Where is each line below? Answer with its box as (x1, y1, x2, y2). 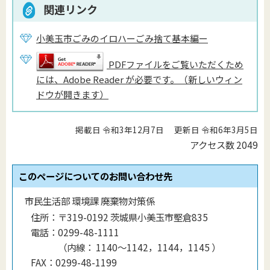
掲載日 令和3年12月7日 (75, 123, 165, 136)
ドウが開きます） (36, 88, 108, 101)
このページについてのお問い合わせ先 (19, 169, 172, 183)
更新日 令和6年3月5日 (174, 123, 258, 136)
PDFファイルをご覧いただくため (108, 58, 243, 71)
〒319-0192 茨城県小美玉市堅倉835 (58, 210, 208, 224)
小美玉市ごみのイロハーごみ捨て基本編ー (36, 32, 208, 45)
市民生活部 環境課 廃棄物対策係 (25, 193, 155, 207)
